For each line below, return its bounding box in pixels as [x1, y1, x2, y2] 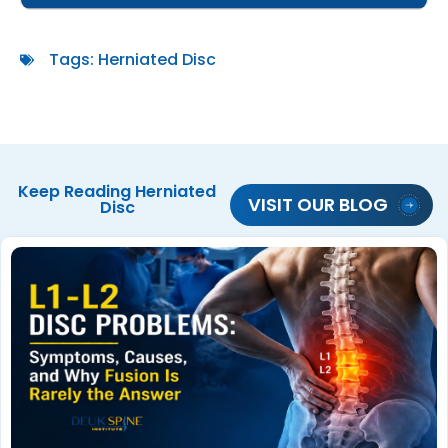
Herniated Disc [98, 48, 216, 72]
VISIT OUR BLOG [247, 192, 388, 218]
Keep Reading [18, 180, 135, 204]
